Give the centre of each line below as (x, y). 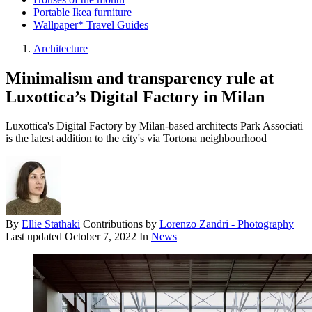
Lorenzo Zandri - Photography (227, 224)
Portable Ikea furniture (83, 12)
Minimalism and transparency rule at (140, 78)
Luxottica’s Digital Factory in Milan (135, 96)
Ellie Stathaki (51, 224)
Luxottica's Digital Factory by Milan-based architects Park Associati (154, 126)
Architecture (61, 48)
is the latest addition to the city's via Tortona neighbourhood (136, 139)
